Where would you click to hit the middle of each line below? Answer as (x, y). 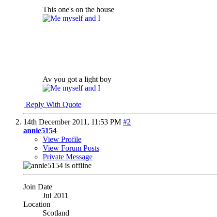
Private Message (68, 156)
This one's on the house (78, 9)
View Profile (62, 139)
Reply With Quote (53, 104)
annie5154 (40, 130)
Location (37, 204)
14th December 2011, (57, 122)
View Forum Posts (71, 148)
